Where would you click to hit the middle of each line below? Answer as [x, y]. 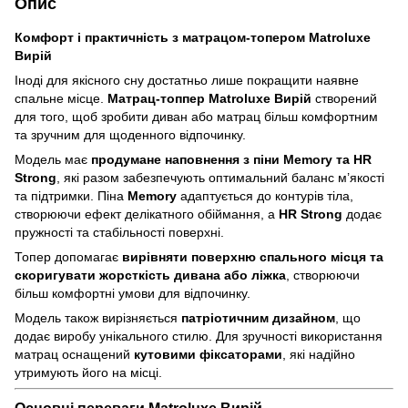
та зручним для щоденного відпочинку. [130, 134]
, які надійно [319, 354]
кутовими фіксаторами [208, 354]
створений [344, 98]
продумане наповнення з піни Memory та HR [231, 159]
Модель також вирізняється [98, 317]
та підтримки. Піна [71, 195]
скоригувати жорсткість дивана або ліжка [150, 275]
